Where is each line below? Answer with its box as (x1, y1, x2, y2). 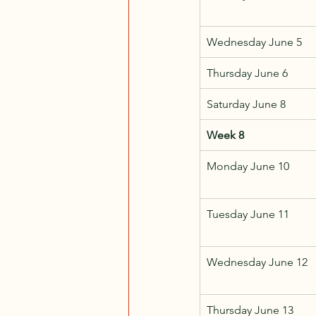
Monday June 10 (207, 159, 289, 173)
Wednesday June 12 (207, 255, 308, 269)
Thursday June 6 (207, 66, 288, 80)
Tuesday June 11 (207, 207, 289, 221)
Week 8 (207, 128, 244, 142)
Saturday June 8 (207, 97, 286, 111)
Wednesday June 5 (207, 35, 302, 49)
